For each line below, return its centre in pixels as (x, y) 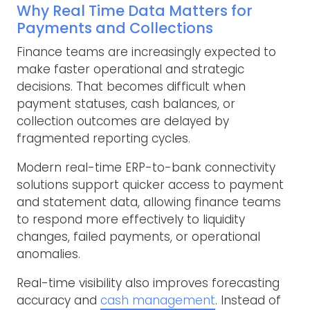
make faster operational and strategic (130, 70)
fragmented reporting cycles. (103, 139)
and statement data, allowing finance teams (149, 202)
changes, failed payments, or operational (138, 237)
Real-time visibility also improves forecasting (148, 283)
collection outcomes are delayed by (123, 121)
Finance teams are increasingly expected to (146, 52)
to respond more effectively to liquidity (131, 220)
